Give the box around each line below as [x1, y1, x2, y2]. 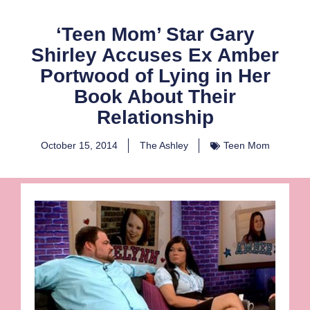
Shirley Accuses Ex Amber [31, 44, 279, 66]
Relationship [96, 107, 214, 129]
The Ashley [139, 140, 188, 152]
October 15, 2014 [40, 140, 118, 152]
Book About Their [74, 86, 236, 108]
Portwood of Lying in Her [39, 65, 271, 87]
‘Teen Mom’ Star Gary [55, 24, 255, 46]
